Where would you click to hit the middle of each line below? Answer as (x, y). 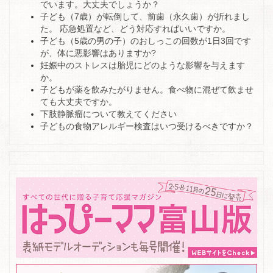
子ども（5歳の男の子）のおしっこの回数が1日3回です (146, 41)
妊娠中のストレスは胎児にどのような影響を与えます (143, 65)
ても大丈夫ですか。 (79, 101)
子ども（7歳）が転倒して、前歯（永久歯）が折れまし (145, 16)
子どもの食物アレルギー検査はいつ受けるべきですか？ (147, 126)
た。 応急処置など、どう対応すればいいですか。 (135, 28)
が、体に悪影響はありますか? (98, 53)
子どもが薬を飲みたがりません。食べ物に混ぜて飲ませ (147, 89)
